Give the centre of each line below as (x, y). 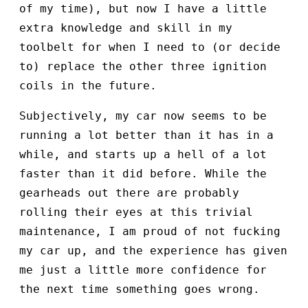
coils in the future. (88, 86)
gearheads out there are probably (129, 193)
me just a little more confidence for (143, 270)
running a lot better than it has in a (146, 135)
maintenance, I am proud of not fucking (150, 232)
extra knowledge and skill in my (126, 28)
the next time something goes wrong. (140, 289)
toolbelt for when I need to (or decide (150, 47)
